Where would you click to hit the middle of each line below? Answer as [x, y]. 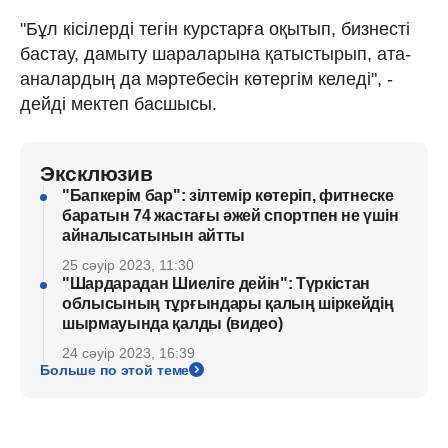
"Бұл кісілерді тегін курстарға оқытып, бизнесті [215, 28]
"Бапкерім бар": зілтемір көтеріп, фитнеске [228, 195]
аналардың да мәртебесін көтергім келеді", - [206, 78]
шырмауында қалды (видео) [172, 323]
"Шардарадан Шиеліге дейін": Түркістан [216, 283]
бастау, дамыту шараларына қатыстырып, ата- [215, 53]
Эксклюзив [96, 173]
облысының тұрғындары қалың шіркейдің [228, 303]
